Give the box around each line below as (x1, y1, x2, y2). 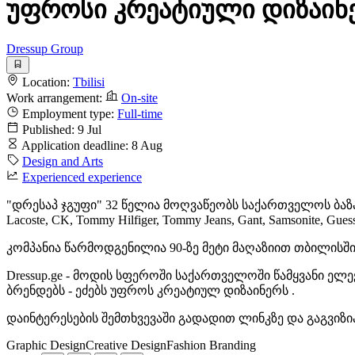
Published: (22, 123, 74, 137)
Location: (22, 75, 70, 90)
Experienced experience (22, 170, 142, 185)
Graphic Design (6, 338, 86, 353)
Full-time (117, 107, 162, 121)
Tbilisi (73, 75, 105, 90)
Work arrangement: (6, 91, 102, 105)
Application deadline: (21, 139, 128, 153)
